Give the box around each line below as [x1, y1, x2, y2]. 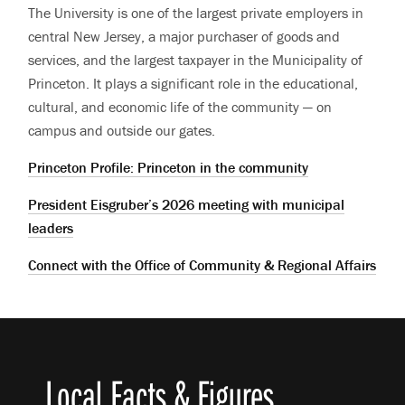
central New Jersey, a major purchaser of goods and [28, 26, 341, 45]
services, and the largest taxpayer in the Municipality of [28, 50, 363, 69]
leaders [28, 218, 74, 237]
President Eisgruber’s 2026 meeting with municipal [28, 194, 345, 213]
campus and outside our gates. [28, 120, 216, 139]
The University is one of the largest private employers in [28, 3, 364, 22]
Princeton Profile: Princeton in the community [28, 157, 309, 176]
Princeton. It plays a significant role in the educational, [28, 73, 359, 92]
